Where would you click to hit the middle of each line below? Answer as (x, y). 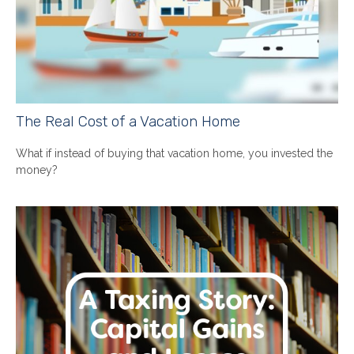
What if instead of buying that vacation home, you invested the (174, 154)
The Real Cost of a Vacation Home (128, 122)
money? (37, 170)
